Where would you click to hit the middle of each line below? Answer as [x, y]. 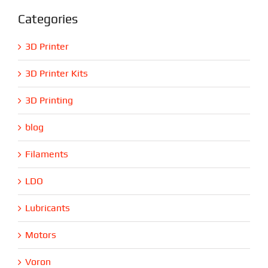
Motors [40, 234]
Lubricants [47, 208]
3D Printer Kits [56, 73]
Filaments [46, 154]
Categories [48, 19]
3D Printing [49, 100]
